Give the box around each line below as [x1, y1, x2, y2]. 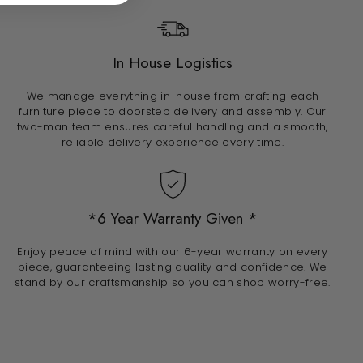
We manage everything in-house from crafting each [26, 88, 319, 105]
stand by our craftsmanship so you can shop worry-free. [15, 275, 331, 291]
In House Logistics [112, 52, 233, 75]
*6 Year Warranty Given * [87, 207, 258, 230]
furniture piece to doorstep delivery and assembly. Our [19, 104, 327, 120]
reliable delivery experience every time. [61, 135, 284, 151]
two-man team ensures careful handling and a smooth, [17, 119, 328, 135]
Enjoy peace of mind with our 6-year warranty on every [17, 244, 328, 260]
